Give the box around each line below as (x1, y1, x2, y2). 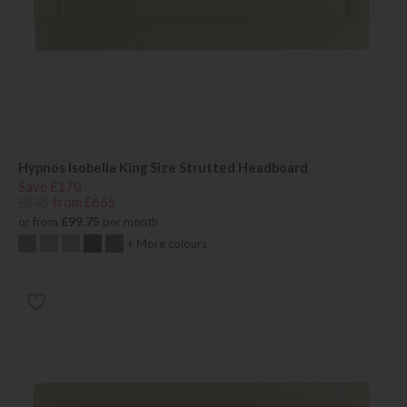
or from (18, 214, 61, 229)
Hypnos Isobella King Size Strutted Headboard (18, 160, 308, 175)
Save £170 (18, 179, 82, 194)
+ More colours (127, 236, 207, 251)
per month (100, 214, 158, 229)
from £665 (53, 194, 116, 210)
